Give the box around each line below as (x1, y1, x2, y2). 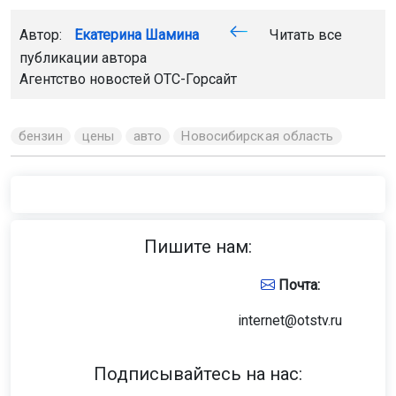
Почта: (274, 276, 320, 293)
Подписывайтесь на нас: (94, 362, 302, 385)
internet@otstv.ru (238, 311, 342, 329)
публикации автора (19, 49, 147, 66)
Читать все (266, 26, 342, 43)
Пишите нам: (144, 235, 252, 257)
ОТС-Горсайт (154, 70, 237, 88)
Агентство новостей (19, 70, 154, 88)
